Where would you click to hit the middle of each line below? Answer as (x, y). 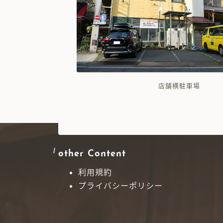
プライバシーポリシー (120, 185)
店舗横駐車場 (179, 86)
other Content (92, 154)
